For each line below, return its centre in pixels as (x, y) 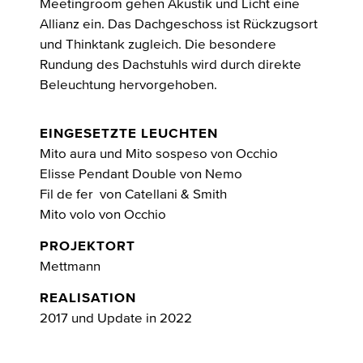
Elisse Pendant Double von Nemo (141, 173)
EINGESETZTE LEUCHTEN (129, 133)
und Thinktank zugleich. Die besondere (158, 44)
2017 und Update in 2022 (116, 318)
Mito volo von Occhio (103, 214)
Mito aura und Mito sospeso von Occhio (159, 153)
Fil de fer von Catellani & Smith (133, 194)
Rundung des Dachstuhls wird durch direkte (171, 64)
